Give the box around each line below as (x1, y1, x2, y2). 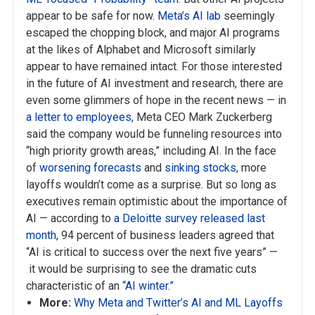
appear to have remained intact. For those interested (26, 60, 282, 73)
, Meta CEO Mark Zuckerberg (131, 110, 272, 124)
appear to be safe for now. (26, 9, 157, 22)
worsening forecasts (39, 161, 141, 174)
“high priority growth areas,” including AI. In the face (26, 144, 276, 157)
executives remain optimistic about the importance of (26, 195, 288, 208)
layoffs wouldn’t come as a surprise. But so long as (26, 178, 276, 191)
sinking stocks (165, 161, 236, 174)
